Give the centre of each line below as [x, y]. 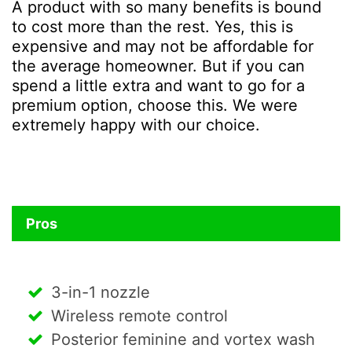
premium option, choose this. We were [155, 106]
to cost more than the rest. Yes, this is [152, 27]
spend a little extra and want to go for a [158, 86]
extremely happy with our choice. [136, 125]
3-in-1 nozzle [101, 293]
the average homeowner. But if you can [158, 66]
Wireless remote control [139, 316]
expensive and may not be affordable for [163, 47]
